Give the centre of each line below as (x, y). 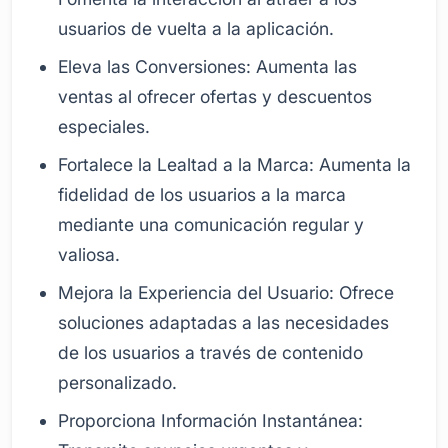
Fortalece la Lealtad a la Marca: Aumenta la (235, 164)
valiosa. (89, 254)
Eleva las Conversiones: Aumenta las (208, 66)
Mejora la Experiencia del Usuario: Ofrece (226, 292)
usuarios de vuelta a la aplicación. (196, 28)
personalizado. (118, 382)
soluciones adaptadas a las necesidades (224, 322)
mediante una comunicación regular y (211, 224)
